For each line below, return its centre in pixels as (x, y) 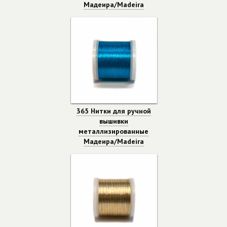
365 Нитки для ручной (113, 111)
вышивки (113, 121)
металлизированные (113, 131)
